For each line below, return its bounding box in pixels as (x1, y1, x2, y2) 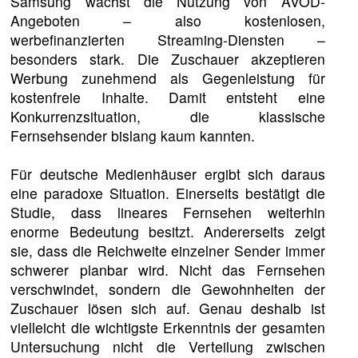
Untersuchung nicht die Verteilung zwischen (10, 336, 325, 356)
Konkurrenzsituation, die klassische (10, 105, 325, 126)
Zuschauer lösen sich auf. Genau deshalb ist (10, 297, 325, 318)
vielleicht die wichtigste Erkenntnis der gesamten (10, 316, 325, 337)
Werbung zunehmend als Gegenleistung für (10, 67, 325, 88)
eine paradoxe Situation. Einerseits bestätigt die (10, 182, 325, 203)
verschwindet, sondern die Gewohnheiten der (10, 278, 325, 299)
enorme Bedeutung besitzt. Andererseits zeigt (10, 221, 325, 241)
